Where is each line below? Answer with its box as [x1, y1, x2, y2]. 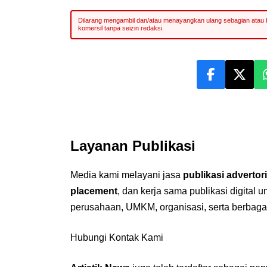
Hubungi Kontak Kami [70, 232, 163, 243]
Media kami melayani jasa [70, 169, 183, 180]
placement [70, 185, 117, 196]
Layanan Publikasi [70, 137, 195, 154]
